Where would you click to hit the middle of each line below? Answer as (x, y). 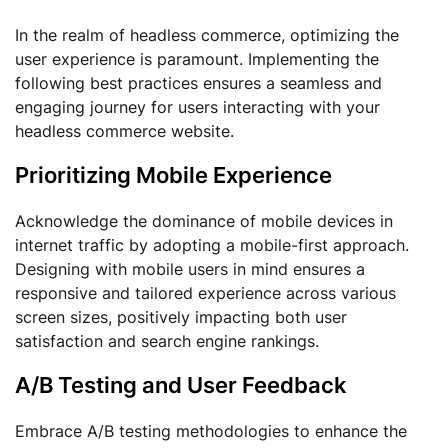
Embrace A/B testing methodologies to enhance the (211, 431)
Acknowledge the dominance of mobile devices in (204, 221)
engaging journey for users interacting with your (197, 107)
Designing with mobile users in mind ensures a (190, 269)
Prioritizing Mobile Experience (173, 175)
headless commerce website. (124, 131)
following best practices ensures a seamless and (198, 83)
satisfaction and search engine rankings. (167, 341)
